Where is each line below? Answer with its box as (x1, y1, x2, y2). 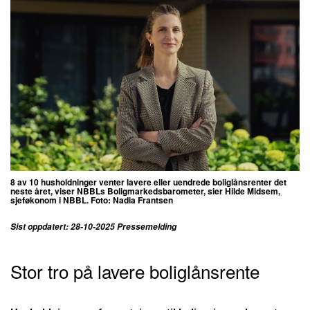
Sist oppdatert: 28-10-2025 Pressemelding (10, 220, 176, 232)
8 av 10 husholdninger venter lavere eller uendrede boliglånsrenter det (10, 175, 286, 188)
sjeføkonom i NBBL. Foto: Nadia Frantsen (10, 193, 173, 206)
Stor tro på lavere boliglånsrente (10, 257, 259, 284)
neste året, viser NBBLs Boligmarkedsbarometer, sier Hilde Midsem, (10, 184, 280, 197)
